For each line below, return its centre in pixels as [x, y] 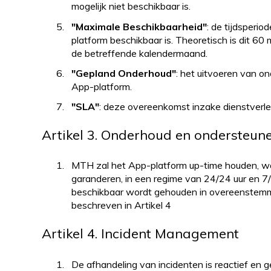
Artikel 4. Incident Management [140, 234]
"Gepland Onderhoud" [123, 73]
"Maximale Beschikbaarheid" [139, 26]
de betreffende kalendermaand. [139, 53]
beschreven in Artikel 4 [121, 205]
